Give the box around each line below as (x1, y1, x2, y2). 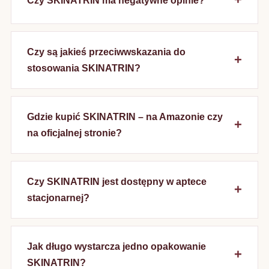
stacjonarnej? (27, 193, 89, 203)
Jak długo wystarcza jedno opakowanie (27, 241, 206, 252)
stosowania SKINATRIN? (27, 63, 141, 73)
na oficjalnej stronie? (27, 128, 122, 138)
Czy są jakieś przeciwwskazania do (27, 47, 186, 57)
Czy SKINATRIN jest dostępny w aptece (27, 177, 207, 187)
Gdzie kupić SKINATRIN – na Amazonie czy (27, 112, 223, 122)
